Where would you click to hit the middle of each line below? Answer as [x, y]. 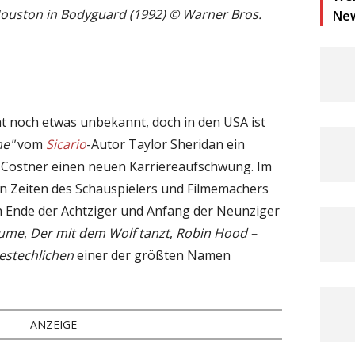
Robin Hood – [216, 233]
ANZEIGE [54, 324]
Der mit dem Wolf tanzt [100, 233]
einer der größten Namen [152, 255]
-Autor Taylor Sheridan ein [166, 144]
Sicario [66, 144]
